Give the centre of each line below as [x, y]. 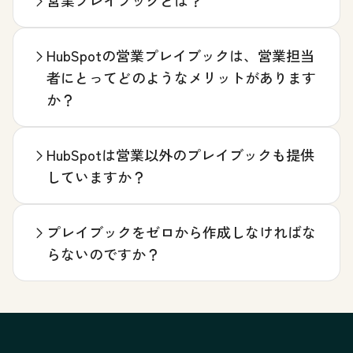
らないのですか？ [103, 254]
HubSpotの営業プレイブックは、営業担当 [180, 56]
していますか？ [96, 177]
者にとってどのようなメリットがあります [181, 78]
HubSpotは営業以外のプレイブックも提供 [180, 155]
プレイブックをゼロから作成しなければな [181, 232]
